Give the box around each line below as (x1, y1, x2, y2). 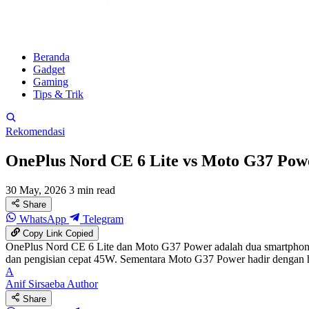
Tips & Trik (33, 88, 83, 100)
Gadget (33, 63, 65, 75)
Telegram (80, 213, 123, 226)
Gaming (33, 76, 68, 88)
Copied (66, 228, 94, 239)
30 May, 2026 (6, 183, 66, 196)
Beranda (33, 51, 70, 63)
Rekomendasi (6, 126, 65, 137)
